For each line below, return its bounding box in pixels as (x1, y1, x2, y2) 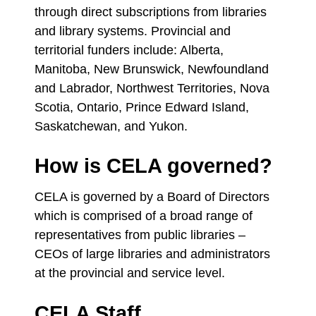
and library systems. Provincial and (34, 23, 231, 38)
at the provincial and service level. (34, 265, 225, 280)
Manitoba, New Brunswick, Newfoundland (34, 61, 269, 76)
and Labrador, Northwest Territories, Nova (34, 80, 269, 95)
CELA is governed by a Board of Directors (34, 189, 269, 204)
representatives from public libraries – (34, 227, 245, 242)
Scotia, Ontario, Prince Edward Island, (34, 99, 249, 114)
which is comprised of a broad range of (34, 208, 253, 223)
